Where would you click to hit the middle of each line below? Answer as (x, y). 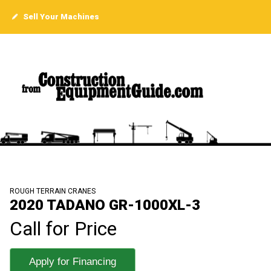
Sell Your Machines (60, 17)
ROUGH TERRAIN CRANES (53, 191)
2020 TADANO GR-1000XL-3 (105, 205)
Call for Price (63, 229)
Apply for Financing (73, 262)
